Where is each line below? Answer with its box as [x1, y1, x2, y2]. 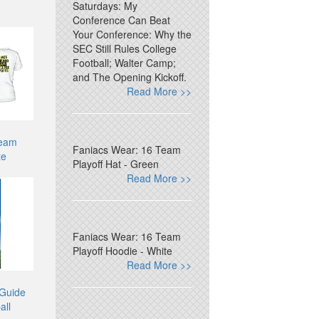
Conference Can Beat [73, 13, 171, 27]
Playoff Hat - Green [73, 157, 159, 171]
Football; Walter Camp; [73, 56, 177, 70]
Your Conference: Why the [73, 27, 192, 41]
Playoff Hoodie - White [73, 244, 173, 258]
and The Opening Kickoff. [73, 70, 187, 84]
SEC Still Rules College [73, 41, 177, 56]
